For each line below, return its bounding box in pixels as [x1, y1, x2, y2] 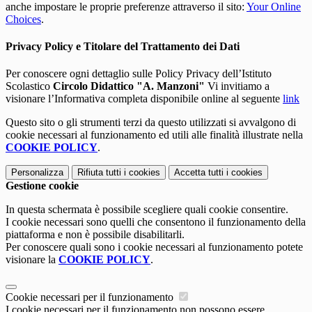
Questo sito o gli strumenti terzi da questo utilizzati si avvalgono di [6, 116, 296, 129]
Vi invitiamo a [205, 80, 270, 93]
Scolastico [6, 80, 53, 93]
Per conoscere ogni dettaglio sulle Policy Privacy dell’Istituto [6, 68, 272, 80]
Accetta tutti [174, 167, 224, 178]
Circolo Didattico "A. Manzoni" [53, 80, 205, 93]
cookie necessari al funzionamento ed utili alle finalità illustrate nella [6, 129, 303, 141]
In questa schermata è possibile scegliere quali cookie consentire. [6, 203, 288, 216]
